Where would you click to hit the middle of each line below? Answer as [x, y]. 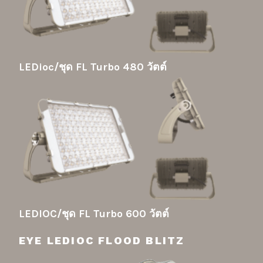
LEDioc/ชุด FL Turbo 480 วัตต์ [93, 67]
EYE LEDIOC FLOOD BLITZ [102, 240]
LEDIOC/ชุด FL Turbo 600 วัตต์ [94, 214]
